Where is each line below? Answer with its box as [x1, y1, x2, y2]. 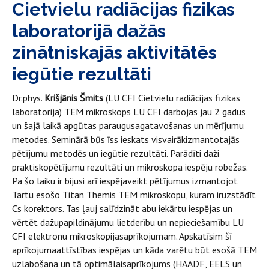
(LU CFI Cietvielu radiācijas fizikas [103, 92, 240, 104]
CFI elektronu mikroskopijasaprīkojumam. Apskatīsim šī [12, 230, 232, 242]
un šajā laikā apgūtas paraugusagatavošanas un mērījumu [12, 119, 244, 131]
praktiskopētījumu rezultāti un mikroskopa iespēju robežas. [12, 161, 247, 173]
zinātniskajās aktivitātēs [12, 42, 217, 63]
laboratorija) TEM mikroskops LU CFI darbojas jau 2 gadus [12, 106, 246, 118]
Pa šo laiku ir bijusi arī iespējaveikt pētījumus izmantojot [12, 175, 238, 187]
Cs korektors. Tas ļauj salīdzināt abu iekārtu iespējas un [12, 202, 232, 214]
